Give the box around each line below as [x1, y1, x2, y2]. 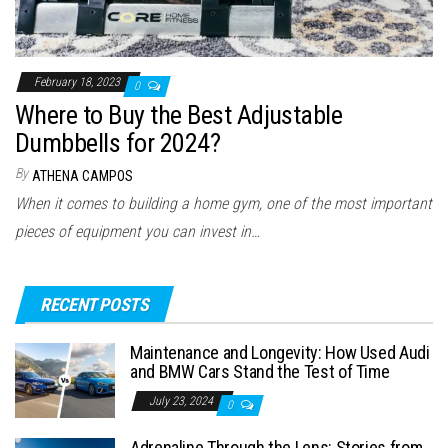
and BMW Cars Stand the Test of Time [130, 361, 390, 383]
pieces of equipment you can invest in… [15, 222, 260, 242]
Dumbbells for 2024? [15, 128, 221, 159]
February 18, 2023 [34, 75, 123, 90]
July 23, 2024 [149, 394, 216, 409]
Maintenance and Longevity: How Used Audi [130, 342, 430, 364]
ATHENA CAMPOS [32, 168, 133, 185]
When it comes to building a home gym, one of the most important [15, 194, 432, 214]
